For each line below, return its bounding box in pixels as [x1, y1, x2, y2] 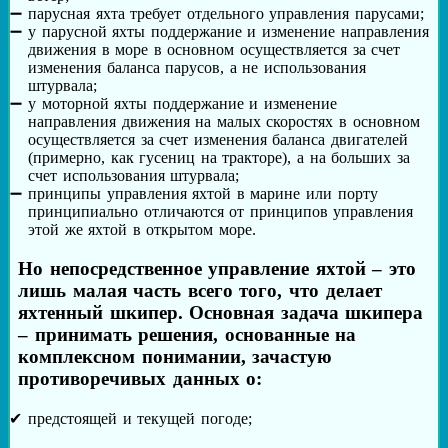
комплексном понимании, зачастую [18, 345, 333, 367]
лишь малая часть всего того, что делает [18, 279, 382, 301]
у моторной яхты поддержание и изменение [28, 95, 337, 113]
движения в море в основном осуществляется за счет [28, 41, 401, 59]
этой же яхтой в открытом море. [28, 221, 256, 239]
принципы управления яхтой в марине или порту [28, 185, 378, 203]
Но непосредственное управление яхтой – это [18, 257, 417, 279]
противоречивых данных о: [18, 367, 263, 389]
